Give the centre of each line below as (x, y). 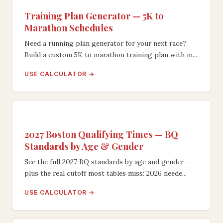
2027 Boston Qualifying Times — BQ (101, 134)
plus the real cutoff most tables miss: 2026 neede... (106, 173)
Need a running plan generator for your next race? (105, 43)
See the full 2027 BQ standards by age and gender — (108, 162)
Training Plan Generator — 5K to (94, 15)
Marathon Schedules (69, 27)
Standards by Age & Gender (84, 146)
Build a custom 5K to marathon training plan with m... (111, 55)
